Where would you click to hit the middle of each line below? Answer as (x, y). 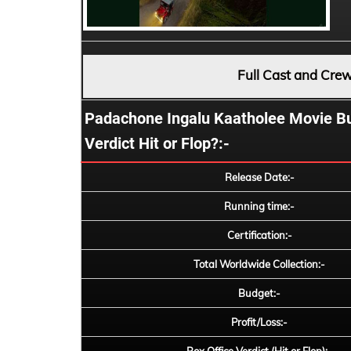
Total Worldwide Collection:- (259, 264)
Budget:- (259, 293)
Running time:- (259, 206)
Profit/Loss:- (259, 322)
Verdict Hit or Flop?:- (157, 143)
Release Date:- (259, 177)
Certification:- (259, 235)
